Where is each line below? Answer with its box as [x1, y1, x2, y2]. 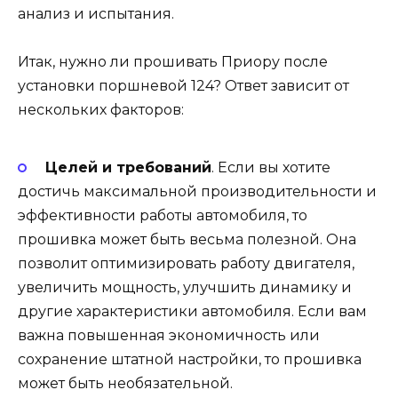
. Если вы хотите [211, 159, 330, 177]
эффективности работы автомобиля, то [18, 207, 307, 225]
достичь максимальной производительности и [18, 183, 377, 201]
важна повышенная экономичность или [18, 327, 320, 345]
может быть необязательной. [18, 375, 233, 393]
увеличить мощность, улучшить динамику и [18, 279, 352, 297]
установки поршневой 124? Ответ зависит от [18, 76, 349, 94]
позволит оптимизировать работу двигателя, [18, 255, 354, 273]
